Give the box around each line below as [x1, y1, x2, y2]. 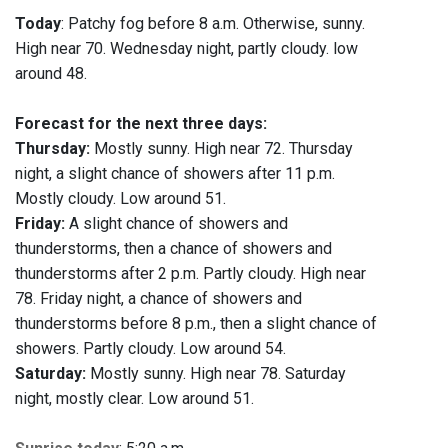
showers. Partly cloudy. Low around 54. [15, 339, 286, 359]
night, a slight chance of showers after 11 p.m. [15, 164, 335, 184]
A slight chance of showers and [65, 214, 288, 234]
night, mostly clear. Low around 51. [15, 389, 254, 409]
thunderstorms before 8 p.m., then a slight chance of [15, 314, 377, 334]
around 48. [15, 64, 87, 84]
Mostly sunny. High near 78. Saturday [86, 364, 346, 384]
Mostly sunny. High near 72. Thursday [90, 139, 353, 159]
